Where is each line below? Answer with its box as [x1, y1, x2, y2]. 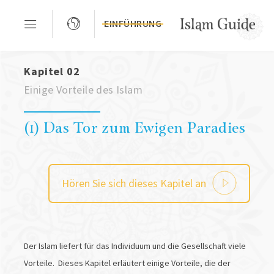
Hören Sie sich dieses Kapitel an [62, 176, 207, 191]
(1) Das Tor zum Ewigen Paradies [23, 116, 246, 138]
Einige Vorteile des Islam [23, 83, 143, 97]
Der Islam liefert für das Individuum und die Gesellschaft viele [23, 240, 246, 252]
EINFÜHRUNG [104, 17, 161, 29]
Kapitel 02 [23, 64, 80, 79]
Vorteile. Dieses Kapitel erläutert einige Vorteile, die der [23, 257, 231, 269]
